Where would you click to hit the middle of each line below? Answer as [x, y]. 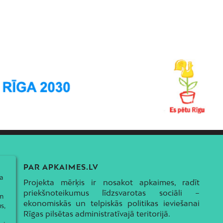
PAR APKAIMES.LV [61, 167]
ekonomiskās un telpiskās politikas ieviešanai [111, 203]
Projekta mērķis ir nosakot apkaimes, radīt [111, 182]
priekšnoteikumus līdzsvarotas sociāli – [111, 192]
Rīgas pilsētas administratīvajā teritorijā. [97, 213]
